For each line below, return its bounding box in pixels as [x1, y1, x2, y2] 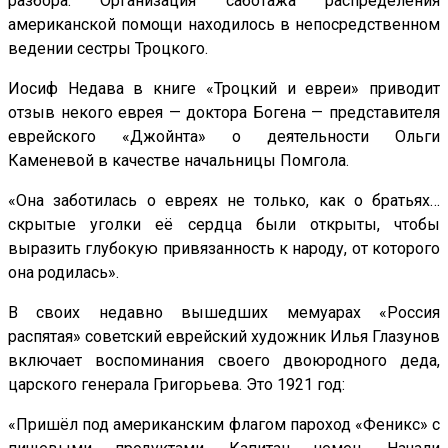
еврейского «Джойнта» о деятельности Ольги [8, 126, 440, 146]
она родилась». [8, 262, 119, 282]
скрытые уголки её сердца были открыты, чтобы [8, 214, 440, 234]
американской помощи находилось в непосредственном [8, 14, 440, 34]
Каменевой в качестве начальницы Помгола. [8, 150, 349, 170]
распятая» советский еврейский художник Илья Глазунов [8, 326, 440, 346]
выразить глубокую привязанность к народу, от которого [8, 238, 440, 258]
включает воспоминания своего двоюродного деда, [8, 350, 440, 370]
